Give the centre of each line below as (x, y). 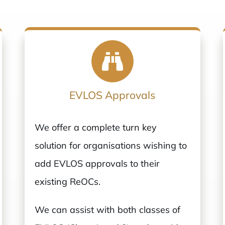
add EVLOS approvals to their (97, 164)
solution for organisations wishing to (111, 146)
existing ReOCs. (68, 182)
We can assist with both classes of (108, 210)
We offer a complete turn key (96, 128)
